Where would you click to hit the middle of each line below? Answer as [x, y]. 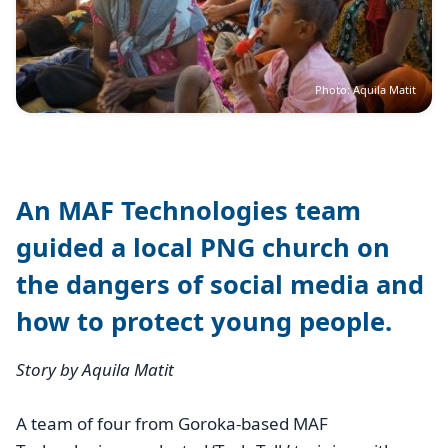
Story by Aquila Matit [95, 369]
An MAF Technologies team [188, 209]
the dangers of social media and [220, 283]
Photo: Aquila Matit [365, 90]
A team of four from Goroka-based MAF [172, 424]
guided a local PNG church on [203, 246]
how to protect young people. [204, 320]
